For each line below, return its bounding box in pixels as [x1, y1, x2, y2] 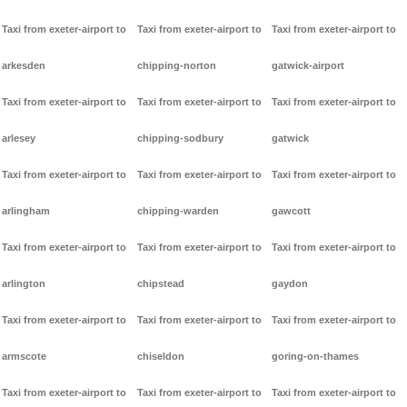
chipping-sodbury [136, 133, 223, 144]
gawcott [272, 205, 312, 217]
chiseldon [136, 351, 184, 362]
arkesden [2, 60, 45, 72]
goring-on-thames [272, 351, 360, 362]
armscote [2, 351, 46, 362]
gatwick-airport [272, 60, 345, 72]
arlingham [2, 205, 50, 217]
